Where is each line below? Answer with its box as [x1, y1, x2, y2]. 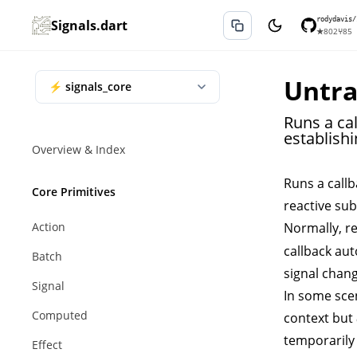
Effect [32, 337, 62, 352]
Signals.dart [51, 16, 127, 34]
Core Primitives [32, 184, 116, 199]
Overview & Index [32, 142, 125, 157]
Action [32, 219, 65, 234]
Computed [32, 308, 88, 323]
